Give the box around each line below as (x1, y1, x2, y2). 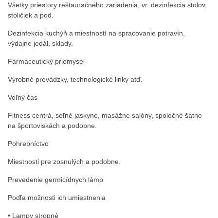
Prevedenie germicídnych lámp (8, 176, 103, 183)
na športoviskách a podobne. (8, 122, 97, 129)
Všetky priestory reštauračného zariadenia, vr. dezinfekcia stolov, (8, 1, 207, 9)
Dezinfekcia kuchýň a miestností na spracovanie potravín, (8, 29, 185, 37)
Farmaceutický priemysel (8, 57, 85, 65)
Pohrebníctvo (8, 140, 49, 147)
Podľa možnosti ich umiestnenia (8, 194, 106, 201)
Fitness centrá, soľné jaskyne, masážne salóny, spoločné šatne (8, 111, 202, 119)
